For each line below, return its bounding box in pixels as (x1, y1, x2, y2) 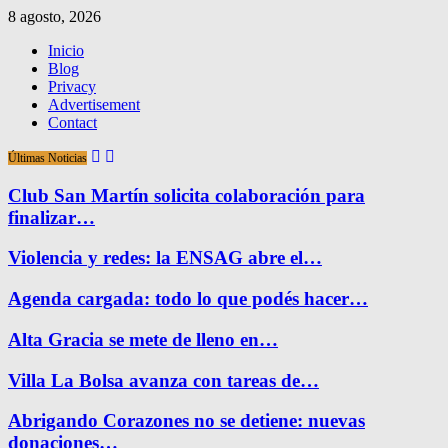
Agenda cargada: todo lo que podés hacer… (8, 288, 368, 310)
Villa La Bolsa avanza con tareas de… (8, 369, 319, 391)
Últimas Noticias (8, 151, 87, 165)
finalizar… (8, 206, 95, 228)
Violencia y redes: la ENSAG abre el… (8, 247, 322, 269)
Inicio (48, 42, 84, 59)
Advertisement (48, 96, 140, 113)
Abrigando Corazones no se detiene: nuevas (8, 410, 365, 432)
